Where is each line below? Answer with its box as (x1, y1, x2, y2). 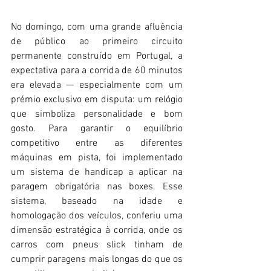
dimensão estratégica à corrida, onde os (11, 224, 183, 237)
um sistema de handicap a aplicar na (11, 166, 183, 179)
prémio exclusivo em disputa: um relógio (11, 94, 183, 106)
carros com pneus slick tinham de (11, 239, 183, 252)
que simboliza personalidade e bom (11, 108, 183, 121)
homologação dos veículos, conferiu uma (11, 210, 183, 223)
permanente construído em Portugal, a (11, 50, 183, 63)
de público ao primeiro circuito (11, 36, 183, 48)
